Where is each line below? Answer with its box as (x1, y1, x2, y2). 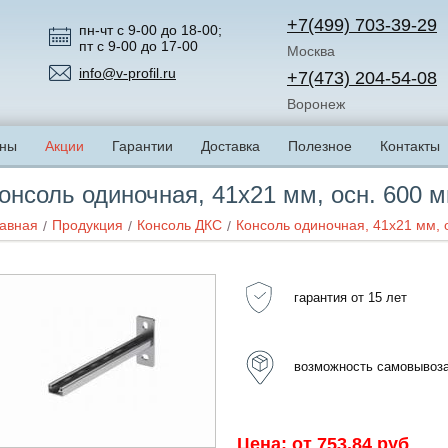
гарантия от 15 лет (294, 289, 407, 305)
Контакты (380, 138, 440, 154)
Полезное (288, 138, 352, 154)
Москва (287, 43, 335, 59)
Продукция (52, 217, 123, 233)
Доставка (201, 138, 260, 154)
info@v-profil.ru (79, 65, 176, 81)
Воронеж (287, 96, 345, 112)
